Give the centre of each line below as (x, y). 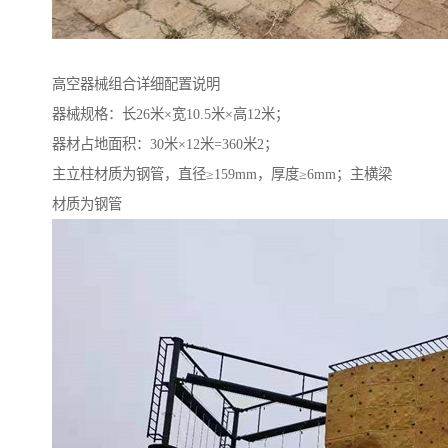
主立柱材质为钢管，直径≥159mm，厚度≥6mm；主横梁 (222, 174)
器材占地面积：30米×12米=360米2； (165, 144)
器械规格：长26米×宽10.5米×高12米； (170, 114)
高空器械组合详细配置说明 (136, 84)
